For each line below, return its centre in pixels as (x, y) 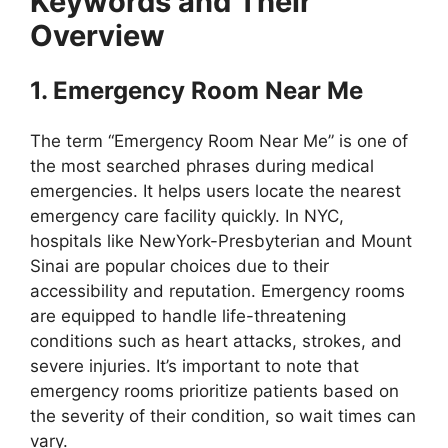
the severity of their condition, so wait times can (223, 416)
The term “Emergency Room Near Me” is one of (219, 141)
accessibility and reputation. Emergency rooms (217, 291)
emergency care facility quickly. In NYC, (187, 216)
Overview (97, 35)
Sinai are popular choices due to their (179, 266)
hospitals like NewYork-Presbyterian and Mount (221, 241)
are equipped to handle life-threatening (188, 316)
